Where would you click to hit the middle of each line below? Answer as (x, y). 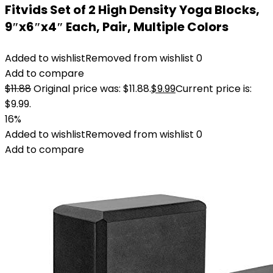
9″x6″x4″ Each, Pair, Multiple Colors (117, 27)
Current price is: (214, 89)
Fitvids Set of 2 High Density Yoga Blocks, (132, 10)
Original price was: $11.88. (92, 89)
